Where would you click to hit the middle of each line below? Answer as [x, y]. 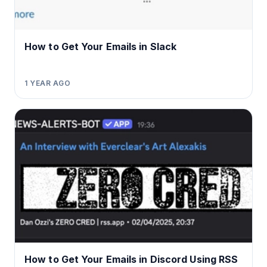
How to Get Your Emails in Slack [101, 47]
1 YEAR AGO [47, 83]
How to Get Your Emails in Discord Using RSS [131, 259]
